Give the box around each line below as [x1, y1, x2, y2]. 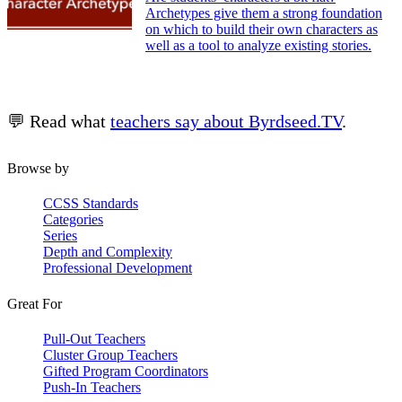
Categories [43, 212, 103, 228]
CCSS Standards [43, 196, 138, 212]
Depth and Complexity [43, 244, 172, 260]
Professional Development [43, 260, 192, 276]
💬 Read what [7, 111, 110, 132]
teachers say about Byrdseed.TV [110, 111, 342, 132]
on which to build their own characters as [145, 22, 378, 38]
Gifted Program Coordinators [43, 363, 208, 379]
